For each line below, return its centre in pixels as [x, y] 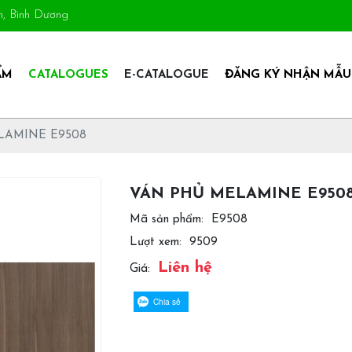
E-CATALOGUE [166, 75]
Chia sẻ [167, 301]
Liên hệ [185, 268]
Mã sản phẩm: [166, 220]
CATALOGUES [69, 75]
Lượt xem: [155, 242]
